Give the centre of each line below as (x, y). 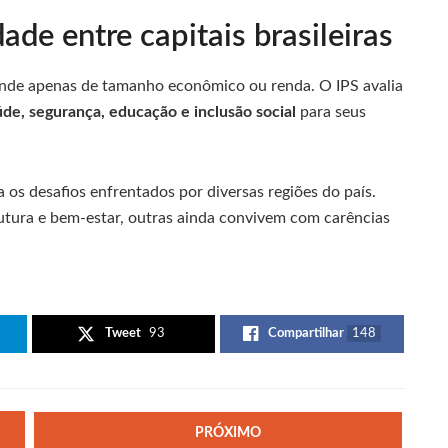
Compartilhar (306, 334)
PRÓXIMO (227, 432)
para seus (331, 112)
